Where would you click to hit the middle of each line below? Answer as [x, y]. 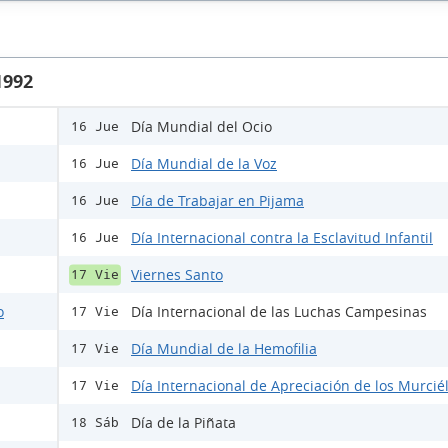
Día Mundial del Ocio [201, 127]
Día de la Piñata [183, 423]
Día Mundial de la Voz [204, 164]
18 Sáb [95, 423]
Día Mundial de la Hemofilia [224, 349]
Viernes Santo [177, 275]
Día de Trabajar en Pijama [217, 201]
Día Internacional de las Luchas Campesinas [279, 312]
